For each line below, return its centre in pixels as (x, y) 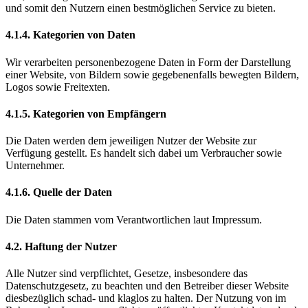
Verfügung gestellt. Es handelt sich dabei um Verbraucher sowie (144, 153)
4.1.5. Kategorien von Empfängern (86, 113)
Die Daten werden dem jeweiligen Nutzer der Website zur (131, 141)
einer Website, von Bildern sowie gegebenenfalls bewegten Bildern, (152, 74)
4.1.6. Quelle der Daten (59, 192)
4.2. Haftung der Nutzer (61, 246)
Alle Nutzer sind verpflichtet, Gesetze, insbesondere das (126, 274)
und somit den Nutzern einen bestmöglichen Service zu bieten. (141, 8)
